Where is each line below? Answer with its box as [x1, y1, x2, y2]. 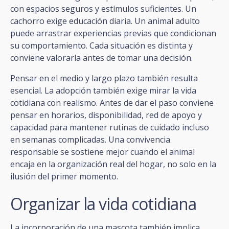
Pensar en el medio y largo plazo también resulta [10, 72, 198, 84]
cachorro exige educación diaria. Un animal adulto [10, 15, 200, 27]
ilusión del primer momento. [10, 170, 118, 182]
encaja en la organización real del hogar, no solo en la [10, 158, 216, 170]
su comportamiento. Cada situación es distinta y [10, 39, 193, 51]
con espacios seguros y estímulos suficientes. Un [10, 3, 196, 14]
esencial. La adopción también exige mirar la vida [10, 84, 196, 96]
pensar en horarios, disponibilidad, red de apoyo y [10, 109, 202, 121]
